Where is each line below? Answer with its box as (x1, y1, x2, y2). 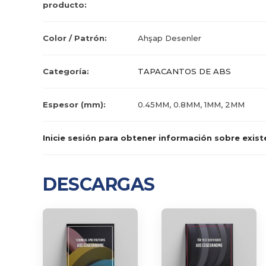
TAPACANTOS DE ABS (138, 66, 231, 76)
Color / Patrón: (43, 33, 107, 43)
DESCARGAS (43, 173, 155, 195)
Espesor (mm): (43, 100, 106, 109)
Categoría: (43, 66, 89, 76)
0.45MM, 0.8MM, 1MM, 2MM (138, 100, 245, 109)
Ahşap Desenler (138, 33, 201, 43)
